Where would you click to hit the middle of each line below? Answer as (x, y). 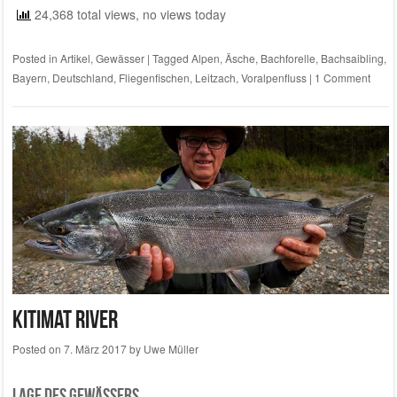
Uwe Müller (171, 349)
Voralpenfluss (273, 78)
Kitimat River (65, 320)
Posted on (38, 349)
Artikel (75, 58)
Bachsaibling (352, 58)
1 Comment (342, 78)
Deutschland (82, 78)
